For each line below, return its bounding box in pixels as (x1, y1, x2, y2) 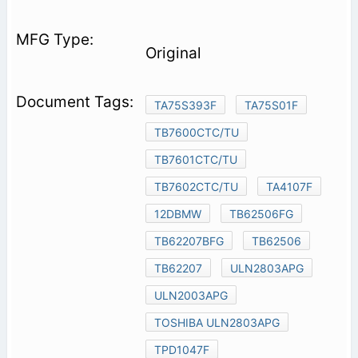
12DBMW (153, 207, 201, 221)
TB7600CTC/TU (153, 125, 239, 140)
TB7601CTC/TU (153, 153, 237, 167)
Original (145, 44, 201, 63)
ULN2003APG (153, 288, 228, 303)
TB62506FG (229, 207, 293, 221)
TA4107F (265, 180, 312, 194)
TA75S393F (153, 98, 217, 113)
